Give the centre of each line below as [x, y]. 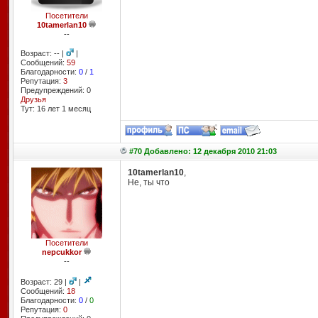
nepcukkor [62, 252]
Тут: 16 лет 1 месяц [55, 109]
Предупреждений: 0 [55, 90]
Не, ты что [148, 182]
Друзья [33, 99]
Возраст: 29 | [44, 282]
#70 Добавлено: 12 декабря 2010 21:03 [203, 151]
